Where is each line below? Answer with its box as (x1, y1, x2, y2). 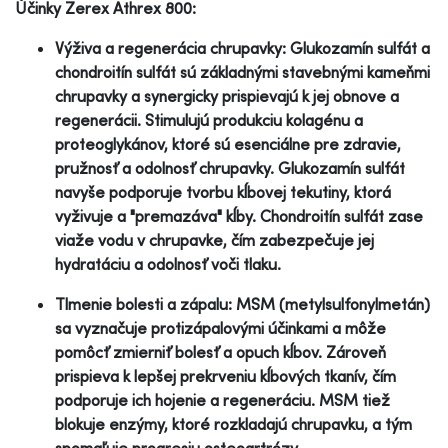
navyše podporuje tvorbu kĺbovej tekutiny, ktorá (55, 181, 391, 202)
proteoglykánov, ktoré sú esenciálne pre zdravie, (55, 133, 401, 154)
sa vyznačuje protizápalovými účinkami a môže (55, 317, 386, 338)
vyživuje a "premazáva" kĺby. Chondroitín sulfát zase (55, 205, 423, 226)
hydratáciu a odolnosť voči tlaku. (55, 253, 281, 274)
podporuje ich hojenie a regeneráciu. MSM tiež (55, 389, 390, 410)
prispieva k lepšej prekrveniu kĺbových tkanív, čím (55, 365, 396, 386)
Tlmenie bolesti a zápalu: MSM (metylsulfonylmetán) (55, 293, 430, 314)
